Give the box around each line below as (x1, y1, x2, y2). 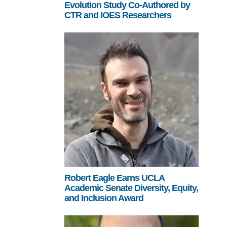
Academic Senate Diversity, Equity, (64, 182, 198, 193)
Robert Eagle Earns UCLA (64, 172, 164, 183)
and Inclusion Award (64, 193, 143, 203)
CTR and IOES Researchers (64, 10, 171, 20)
